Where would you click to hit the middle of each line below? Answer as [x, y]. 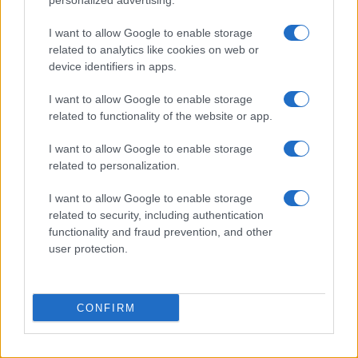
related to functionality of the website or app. [161, 116]
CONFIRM [106, 308]
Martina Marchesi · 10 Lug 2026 [81, 115]
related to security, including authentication [156, 215]
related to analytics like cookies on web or [154, 50]
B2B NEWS [52, 151]
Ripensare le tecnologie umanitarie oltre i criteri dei [171, 82]
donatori [39, 97]
